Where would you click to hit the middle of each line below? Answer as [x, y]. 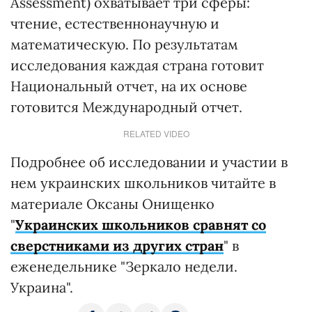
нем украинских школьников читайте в [143, 183]
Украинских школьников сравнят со [141, 225]
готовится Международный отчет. [126, 107]
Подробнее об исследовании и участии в [149, 162]
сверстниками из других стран [117, 245]
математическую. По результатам [124, 44]
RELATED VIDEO [156, 133]
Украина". [42, 287]
